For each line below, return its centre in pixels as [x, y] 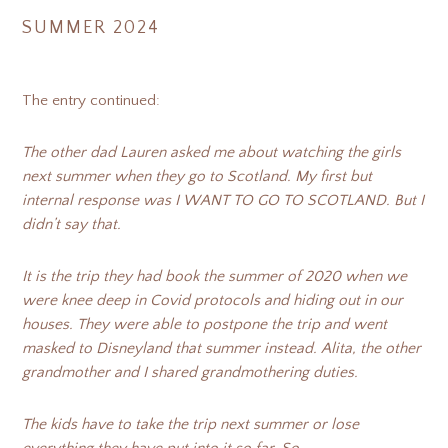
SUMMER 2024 [91, 28]
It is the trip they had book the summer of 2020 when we [215, 276]
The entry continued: [91, 100]
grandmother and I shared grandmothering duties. [190, 372]
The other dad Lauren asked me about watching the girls [212, 152]
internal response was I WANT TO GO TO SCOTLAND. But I [223, 200]
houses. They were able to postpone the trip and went [205, 324]
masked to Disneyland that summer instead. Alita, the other [222, 348]
